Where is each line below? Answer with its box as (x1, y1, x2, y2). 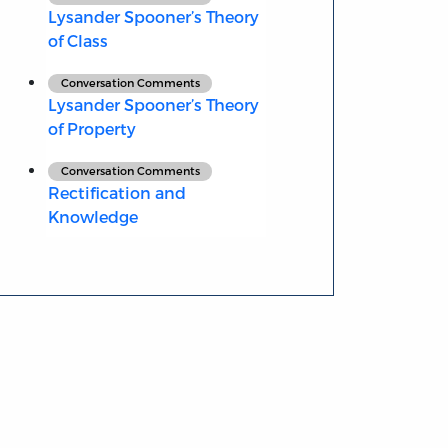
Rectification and (47, 183, 186, 203)
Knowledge (47, 207, 138, 227)
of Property (47, 119, 136, 139)
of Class (47, 31, 108, 51)
